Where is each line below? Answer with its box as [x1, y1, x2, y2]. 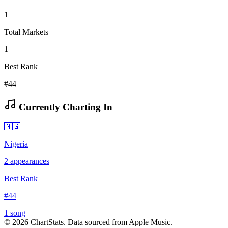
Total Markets [4, 27, 48, 36]
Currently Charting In [16, 101, 112, 112]
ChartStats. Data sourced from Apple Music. [28, 218, 173, 227]
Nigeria [4, 139, 28, 149]
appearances [8, 157, 49, 166]
